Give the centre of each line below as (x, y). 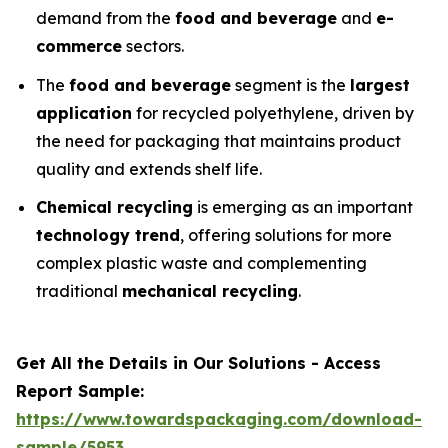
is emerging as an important (303, 207)
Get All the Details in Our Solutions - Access (198, 363)
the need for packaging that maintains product (218, 140)
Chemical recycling (114, 207)
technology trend (108, 235)
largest (380, 84)
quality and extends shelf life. (149, 168)
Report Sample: (80, 391)
